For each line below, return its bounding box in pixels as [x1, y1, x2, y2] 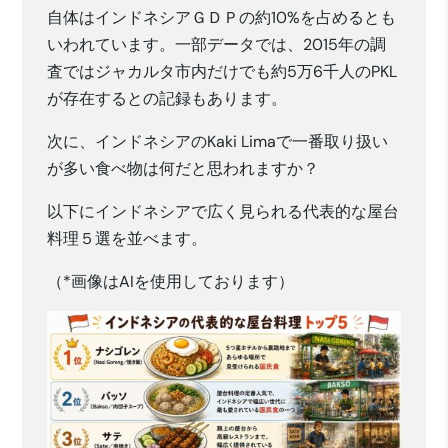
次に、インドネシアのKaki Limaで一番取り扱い [47, 131, 389, 153]
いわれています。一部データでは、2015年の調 [47, 34, 387, 56]
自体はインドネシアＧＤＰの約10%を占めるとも [47, 7, 397, 29]
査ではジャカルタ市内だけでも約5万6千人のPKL [47, 61, 398, 83]
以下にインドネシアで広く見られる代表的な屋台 [47, 201, 400, 223]
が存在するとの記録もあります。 [47, 88, 288, 110]
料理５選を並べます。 [47, 228, 208, 250]
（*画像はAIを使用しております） [47, 271, 295, 293]
